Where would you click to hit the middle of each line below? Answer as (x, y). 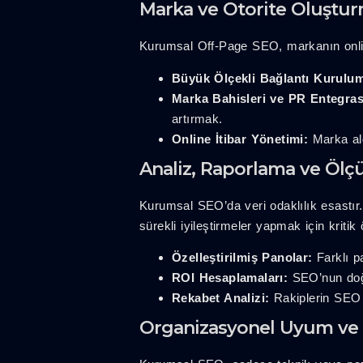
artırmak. (197, 118)
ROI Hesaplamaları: (230, 278)
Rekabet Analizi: (221, 298)
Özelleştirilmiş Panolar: (242, 258)
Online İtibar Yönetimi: (240, 139)
